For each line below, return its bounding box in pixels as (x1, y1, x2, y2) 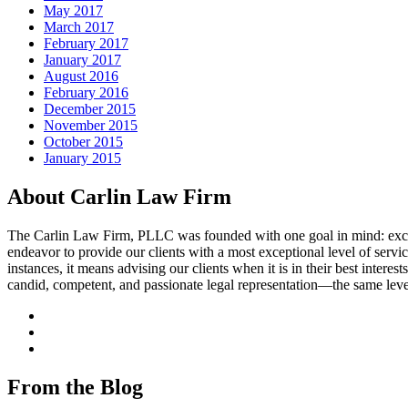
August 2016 (44, 68, 118, 85)
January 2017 (44, 52, 121, 68)
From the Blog (7, 375, 143, 400)
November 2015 (44, 117, 138, 134)
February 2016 (44, 85, 128, 101)
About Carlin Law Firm (7, 185, 231, 209)
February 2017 (44, 36, 128, 52)
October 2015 (44, 134, 123, 150)
